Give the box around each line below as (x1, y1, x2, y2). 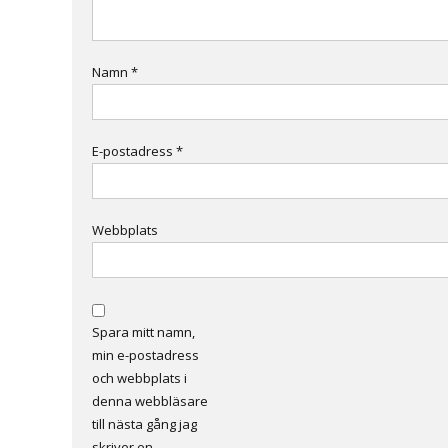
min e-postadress (92, 346, 199, 364)
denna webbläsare (92, 392, 208, 410)
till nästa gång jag (92, 415, 197, 433)
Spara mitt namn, (92, 323, 195, 341)
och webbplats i (92, 369, 187, 387)
